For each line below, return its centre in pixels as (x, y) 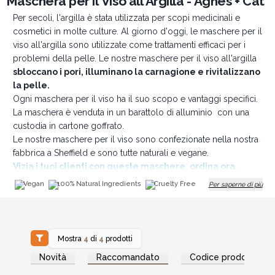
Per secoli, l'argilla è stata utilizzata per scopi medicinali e (126, 18)
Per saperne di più (235, 184)
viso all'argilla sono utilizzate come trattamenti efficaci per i (129, 45)
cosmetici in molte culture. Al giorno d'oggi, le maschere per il (137, 31)
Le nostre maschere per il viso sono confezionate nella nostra (135, 139)
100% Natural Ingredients (99, 184)
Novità (53, 257)
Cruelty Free (175, 184)
